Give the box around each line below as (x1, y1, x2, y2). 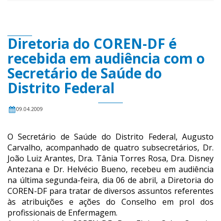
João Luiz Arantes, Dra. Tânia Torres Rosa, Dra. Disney (7, 153, 214, 164)
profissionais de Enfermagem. (7, 207, 117, 219)
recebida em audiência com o (7, 49, 205, 68)
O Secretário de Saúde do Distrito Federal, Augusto (7, 131, 214, 143)
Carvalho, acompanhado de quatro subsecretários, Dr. (7, 142, 214, 153)
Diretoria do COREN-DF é (7, 34, 177, 53)
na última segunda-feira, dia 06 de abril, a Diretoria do (7, 175, 214, 186)
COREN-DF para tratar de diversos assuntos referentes (7, 185, 214, 197)
